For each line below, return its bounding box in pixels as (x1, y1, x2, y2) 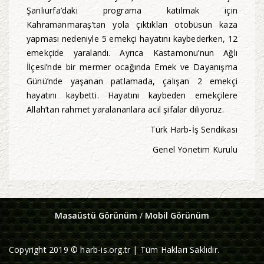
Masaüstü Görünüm (55, 210, 137, 222)
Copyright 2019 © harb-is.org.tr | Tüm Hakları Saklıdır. (9, 244, 219, 256)
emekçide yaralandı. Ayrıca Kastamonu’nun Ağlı (27, 47, 237, 59)
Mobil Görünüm (145, 210, 209, 222)
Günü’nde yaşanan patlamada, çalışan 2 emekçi (27, 75, 237, 87)
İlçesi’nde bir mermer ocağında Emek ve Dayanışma (27, 61, 237, 73)
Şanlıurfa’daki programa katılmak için (27, 5, 237, 16)
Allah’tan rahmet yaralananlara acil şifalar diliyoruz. (27, 104, 224, 115)
